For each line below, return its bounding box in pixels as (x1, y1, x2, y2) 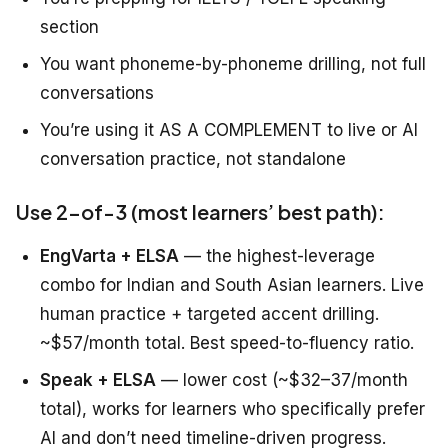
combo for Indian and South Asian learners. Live (40, 275, 424, 296)
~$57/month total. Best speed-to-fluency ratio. (40, 333, 414, 354)
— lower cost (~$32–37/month (156, 370, 408, 391)
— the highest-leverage (179, 246, 375, 267)
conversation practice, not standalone (40, 149, 346, 170)
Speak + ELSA (40, 370, 156, 391)
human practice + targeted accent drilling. (40, 304, 379, 325)
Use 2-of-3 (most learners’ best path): (16, 199, 385, 225)
